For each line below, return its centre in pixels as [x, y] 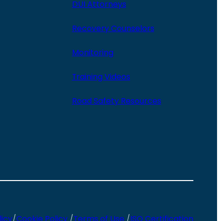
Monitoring [92, 53]
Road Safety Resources [116, 101]
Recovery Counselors [113, 29]
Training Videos [101, 77]
